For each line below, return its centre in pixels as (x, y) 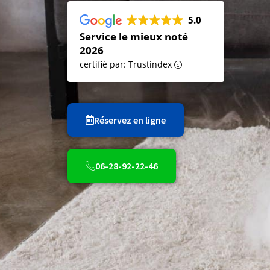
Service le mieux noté (134, 37)
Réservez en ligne (130, 120)
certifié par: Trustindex (127, 64)
